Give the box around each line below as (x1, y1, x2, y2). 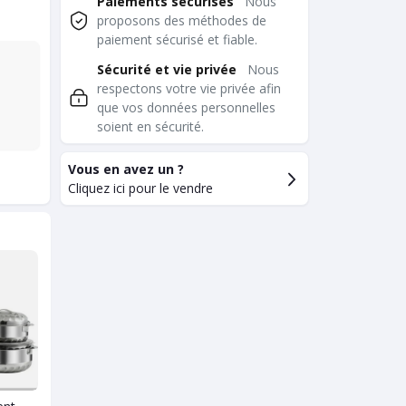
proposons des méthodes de (97, 12, 266, 30)
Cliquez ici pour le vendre (68, 179, 213, 198)
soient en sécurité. (97, 118, 204, 136)
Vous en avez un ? (68, 160, 184, 179)
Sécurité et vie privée (97, 61, 237, 79)
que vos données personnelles (97, 99, 275, 117)
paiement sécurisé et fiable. (97, 31, 257, 49)
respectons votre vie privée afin (97, 80, 281, 98)
